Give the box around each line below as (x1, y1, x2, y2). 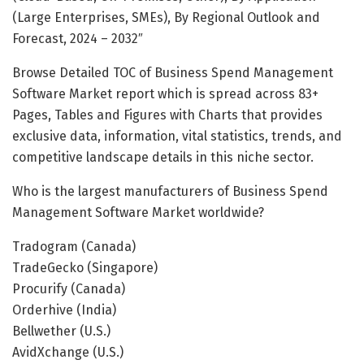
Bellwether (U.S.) (12, 323, 110, 339)
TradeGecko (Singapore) (12, 259, 158, 275)
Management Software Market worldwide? (12, 204, 264, 220)
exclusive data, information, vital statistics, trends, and (12, 128, 342, 144)
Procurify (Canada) (12, 280, 125, 297)
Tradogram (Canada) (12, 238, 136, 254)
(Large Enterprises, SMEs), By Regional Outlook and (12, 9, 320, 25)
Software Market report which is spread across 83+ (12, 85, 318, 102)
